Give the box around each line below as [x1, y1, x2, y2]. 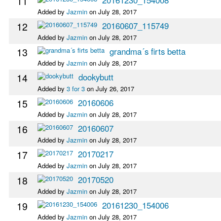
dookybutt [78, 71, 113, 83]
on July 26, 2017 [85, 83, 134, 93]
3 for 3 [67, 83, 85, 93]
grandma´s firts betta [110, 45, 185, 57]
